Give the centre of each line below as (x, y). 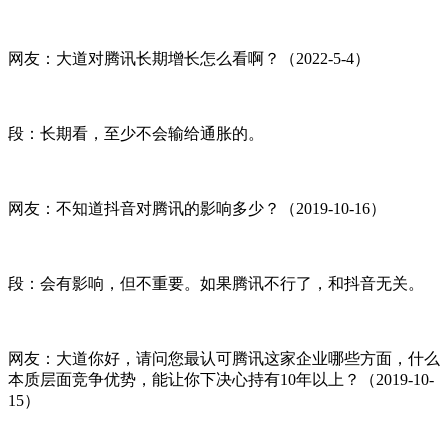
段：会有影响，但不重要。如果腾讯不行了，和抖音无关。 (216, 283)
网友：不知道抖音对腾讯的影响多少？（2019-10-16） (197, 208)
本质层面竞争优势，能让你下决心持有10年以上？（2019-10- (221, 379)
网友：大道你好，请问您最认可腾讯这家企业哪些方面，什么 (224, 358)
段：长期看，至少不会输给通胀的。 (136, 133)
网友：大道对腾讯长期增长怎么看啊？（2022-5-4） (189, 58)
